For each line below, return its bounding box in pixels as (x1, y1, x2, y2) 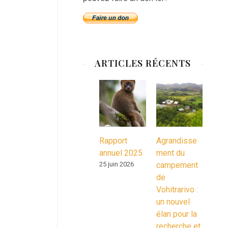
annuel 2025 (99, 148, 142, 158)
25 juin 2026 (99, 160, 134, 168)
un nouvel (156, 196, 190, 207)
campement (156, 160, 198, 170)
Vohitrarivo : (156, 184, 198, 194)
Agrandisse (156, 135, 197, 146)
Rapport (99, 135, 127, 146)
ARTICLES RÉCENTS (95, 57, 191, 69)
